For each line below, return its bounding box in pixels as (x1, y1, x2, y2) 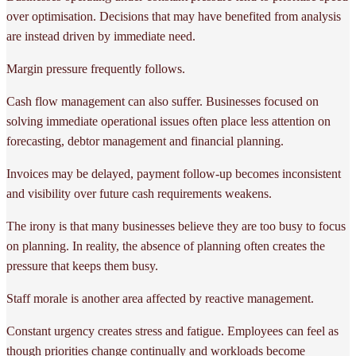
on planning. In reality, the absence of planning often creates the (6, 238, 325, 253)
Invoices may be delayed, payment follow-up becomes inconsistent (6, 166, 341, 180)
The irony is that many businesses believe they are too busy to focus (6, 219, 346, 233)
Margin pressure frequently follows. (6, 61, 185, 75)
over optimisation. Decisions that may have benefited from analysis (6, 9, 341, 23)
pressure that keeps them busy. (6, 258, 158, 273)
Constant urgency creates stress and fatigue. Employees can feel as (6, 323, 339, 338)
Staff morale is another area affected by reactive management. (6, 291, 314, 305)
